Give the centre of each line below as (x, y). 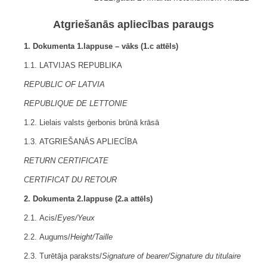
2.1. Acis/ (41, 218)
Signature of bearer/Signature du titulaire (171, 256)
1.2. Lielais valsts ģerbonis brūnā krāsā (91, 122)
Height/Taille (91, 237)
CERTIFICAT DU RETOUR (70, 180)
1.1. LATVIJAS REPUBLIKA (73, 65)
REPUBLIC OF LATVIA (64, 84)
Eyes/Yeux (76, 218)
